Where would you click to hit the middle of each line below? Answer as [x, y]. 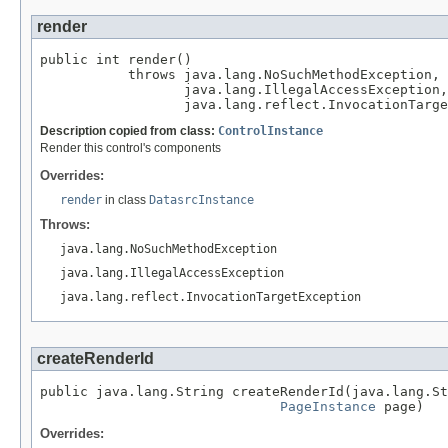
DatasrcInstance [201, 199]
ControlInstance [270, 131]
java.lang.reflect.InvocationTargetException [210, 296]
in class [125, 199]
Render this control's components [130, 148]
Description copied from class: [129, 131]
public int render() [116, 59]
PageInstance [328, 406]
